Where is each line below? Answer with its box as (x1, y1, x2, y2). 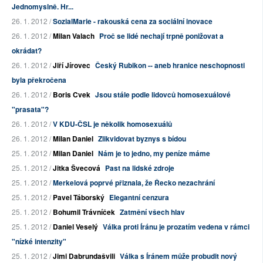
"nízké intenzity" (12, 236, 66, 247)
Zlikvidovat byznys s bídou (98, 133, 186, 144)
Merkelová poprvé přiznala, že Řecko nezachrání (53, 177, 215, 188)
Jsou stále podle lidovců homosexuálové (95, 89, 231, 100)
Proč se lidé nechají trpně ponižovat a (99, 31, 224, 42)
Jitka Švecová (53, 163, 100, 174)
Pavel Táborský (53, 192, 104, 203)
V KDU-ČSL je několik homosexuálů (53, 119, 172, 130)
